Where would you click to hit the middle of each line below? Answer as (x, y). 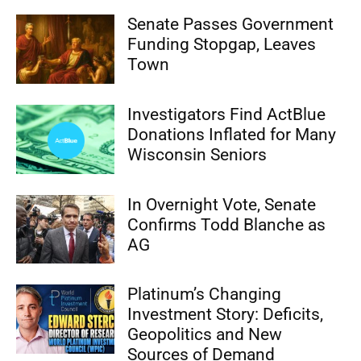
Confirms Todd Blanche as (227, 224)
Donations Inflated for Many (232, 135)
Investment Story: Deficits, (226, 315)
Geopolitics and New (205, 335)
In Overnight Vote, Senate (222, 204)
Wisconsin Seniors (197, 155)
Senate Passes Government (231, 25)
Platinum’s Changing (205, 295)
